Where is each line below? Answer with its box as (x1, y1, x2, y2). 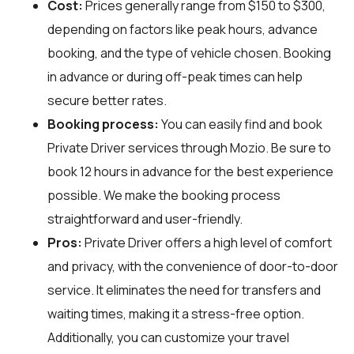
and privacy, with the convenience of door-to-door (47, 257, 338, 275)
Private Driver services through (47, 138, 230, 156)
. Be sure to (265, 138, 331, 156)
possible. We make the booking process (47, 186, 281, 204)
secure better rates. (47, 91, 167, 109)
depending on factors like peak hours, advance (47, 20, 318, 38)
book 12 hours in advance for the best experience (47, 162, 333, 180)
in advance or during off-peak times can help (47, 67, 303, 85)
